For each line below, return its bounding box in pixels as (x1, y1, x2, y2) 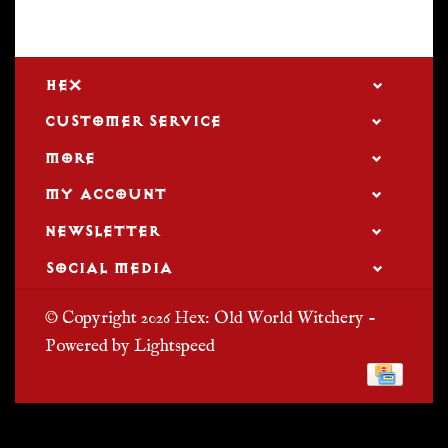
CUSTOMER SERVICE (44, 112, 221, 131)
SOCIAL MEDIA (45, 258, 172, 277)
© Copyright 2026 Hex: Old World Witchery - (45, 306, 376, 329)
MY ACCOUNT (44, 185, 166, 204)
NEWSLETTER (44, 222, 159, 241)
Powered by (45, 334, 134, 357)
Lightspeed (134, 334, 215, 357)
